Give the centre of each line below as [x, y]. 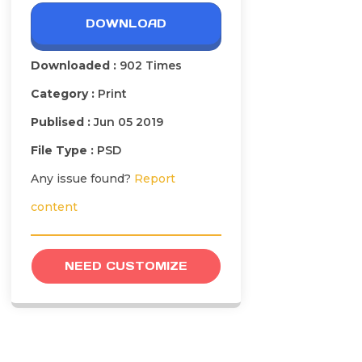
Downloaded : [75, 66]
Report [155, 179]
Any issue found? [82, 179]
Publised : [62, 122]
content [54, 207]
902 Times [151, 66]
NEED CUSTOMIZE [126, 266]
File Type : [64, 151]
